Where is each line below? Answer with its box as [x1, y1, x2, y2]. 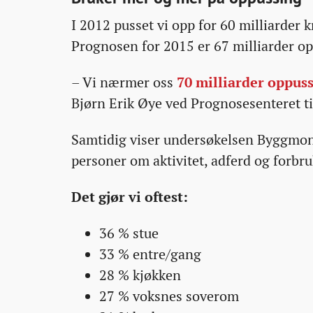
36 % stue [99, 224, 159, 242]
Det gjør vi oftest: [71, 188, 188, 206]
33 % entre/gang [99, 245, 201, 263]
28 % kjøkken [99, 266, 181, 284]
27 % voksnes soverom [99, 287, 239, 305]
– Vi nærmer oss [71, 73, 177, 92]
